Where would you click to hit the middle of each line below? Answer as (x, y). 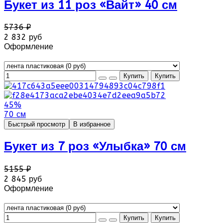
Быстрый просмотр (37, 124)
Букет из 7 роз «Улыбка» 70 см (95, 147)
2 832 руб (23, 37)
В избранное (92, 124)
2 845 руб (23, 179)
